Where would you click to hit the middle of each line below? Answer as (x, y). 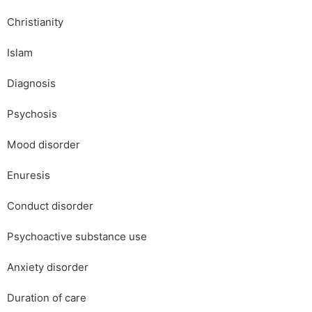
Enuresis (29, 175)
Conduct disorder (50, 206)
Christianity (35, 22)
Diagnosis (31, 84)
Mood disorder (44, 145)
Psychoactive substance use (77, 237)
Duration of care (47, 298)
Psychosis (32, 114)
